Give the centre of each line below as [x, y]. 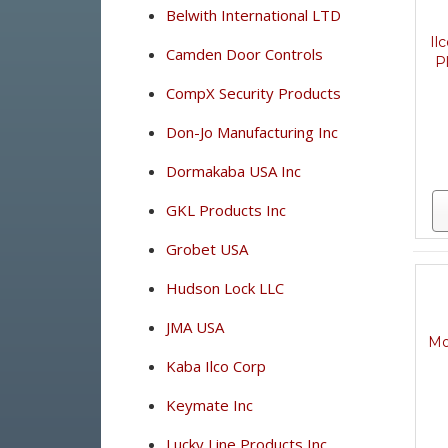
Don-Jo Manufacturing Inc [251, 132]
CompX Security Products [253, 93]
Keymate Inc [209, 405]
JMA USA [194, 327]
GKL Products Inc [225, 210]
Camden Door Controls [244, 54]
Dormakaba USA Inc [233, 171]
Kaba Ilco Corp [215, 366]
